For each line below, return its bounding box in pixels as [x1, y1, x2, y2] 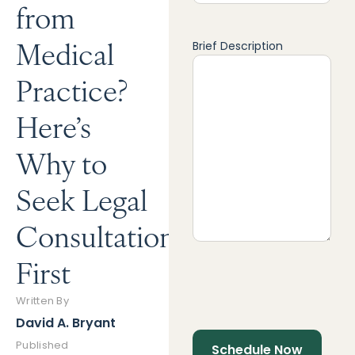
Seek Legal [16, 178, 147, 219]
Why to [16, 142, 107, 182]
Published [16, 338, 69, 353]
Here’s [16, 105, 91, 146]
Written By [16, 293, 69, 308]
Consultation [16, 215, 175, 255]
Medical [16, 32, 114, 73]
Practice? [16, 69, 128, 109]
